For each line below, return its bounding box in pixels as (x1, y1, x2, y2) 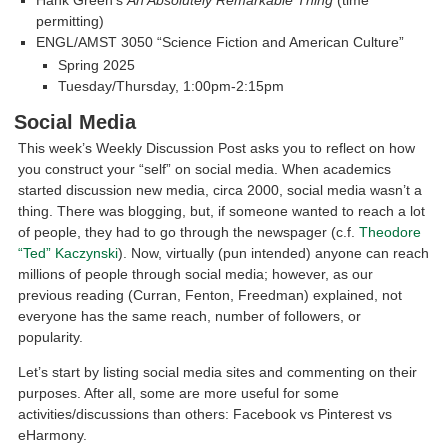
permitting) (36, 12, 105, 29)
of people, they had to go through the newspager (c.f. (18, 223, 360, 240)
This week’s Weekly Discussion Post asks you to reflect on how (18, 139, 416, 156)
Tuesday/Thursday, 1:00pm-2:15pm (57, 78, 284, 95)
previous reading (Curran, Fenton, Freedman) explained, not (18, 286, 403, 303)
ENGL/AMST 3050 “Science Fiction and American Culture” (36, 33, 405, 50)
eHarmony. (18, 427, 88, 444)
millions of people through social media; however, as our (18, 265, 374, 282)
